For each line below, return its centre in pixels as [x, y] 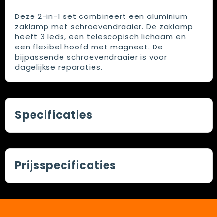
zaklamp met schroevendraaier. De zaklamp [104, 27]
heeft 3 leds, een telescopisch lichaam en [100, 37]
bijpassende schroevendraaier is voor [91, 57]
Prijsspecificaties [65, 166]
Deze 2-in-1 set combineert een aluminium [101, 16]
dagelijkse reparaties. [59, 67]
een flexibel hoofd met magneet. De [89, 47]
